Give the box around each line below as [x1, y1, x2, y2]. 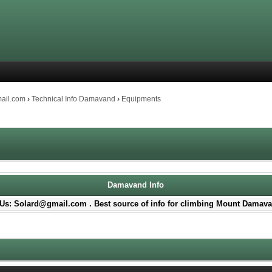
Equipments [121, 95, 161, 103]
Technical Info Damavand [32, 95, 116, 103]
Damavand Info [107, 180, 165, 189]
